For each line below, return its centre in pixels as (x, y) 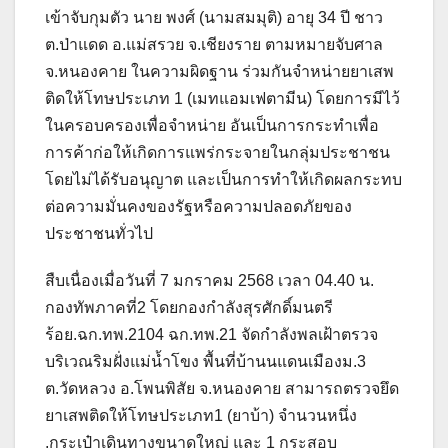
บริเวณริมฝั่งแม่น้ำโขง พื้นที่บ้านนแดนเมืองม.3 (205, 361)
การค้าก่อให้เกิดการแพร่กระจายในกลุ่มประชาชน (217, 152)
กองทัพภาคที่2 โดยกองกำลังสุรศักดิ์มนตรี (189, 307)
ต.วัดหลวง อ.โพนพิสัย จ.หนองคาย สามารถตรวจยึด (222, 388)
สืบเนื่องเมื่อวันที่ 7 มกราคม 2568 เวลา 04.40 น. (209, 280)
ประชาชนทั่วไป (99, 233)
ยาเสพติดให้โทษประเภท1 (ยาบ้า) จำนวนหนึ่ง (201, 415)
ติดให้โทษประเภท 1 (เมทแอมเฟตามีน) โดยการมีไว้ (222, 98)
